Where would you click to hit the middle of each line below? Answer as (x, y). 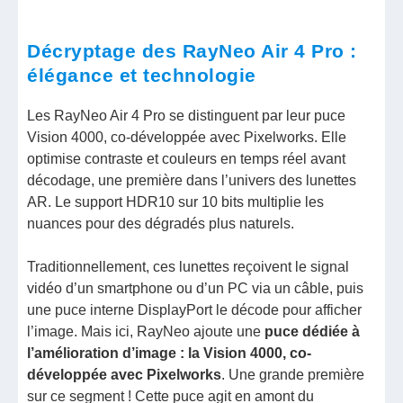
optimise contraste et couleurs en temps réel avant (187, 159)
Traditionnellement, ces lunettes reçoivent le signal (188, 267)
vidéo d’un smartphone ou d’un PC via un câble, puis (196, 289)
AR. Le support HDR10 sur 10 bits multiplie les (176, 202)
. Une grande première (293, 375)
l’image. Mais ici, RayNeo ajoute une (144, 332)
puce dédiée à (311, 332)
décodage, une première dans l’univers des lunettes (192, 181)
